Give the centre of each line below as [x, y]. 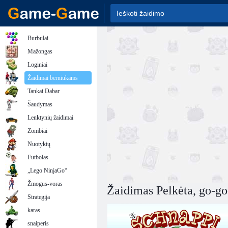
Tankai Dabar [44, 91]
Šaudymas [40, 104]
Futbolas [38, 157]
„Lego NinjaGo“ [47, 170]
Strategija [39, 197]
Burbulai [38, 38]
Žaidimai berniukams [53, 78]
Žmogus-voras [45, 184]
